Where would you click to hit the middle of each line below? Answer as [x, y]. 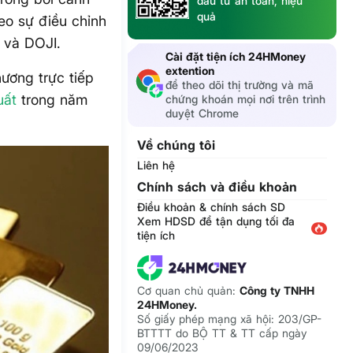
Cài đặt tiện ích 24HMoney [236, 57]
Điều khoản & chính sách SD [212, 207]
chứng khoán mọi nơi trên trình [246, 99]
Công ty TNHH [277, 291]
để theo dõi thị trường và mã [240, 85]
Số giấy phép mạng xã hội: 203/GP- [230, 319]
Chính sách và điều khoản [217, 187]
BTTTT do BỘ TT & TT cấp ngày [222, 333]
